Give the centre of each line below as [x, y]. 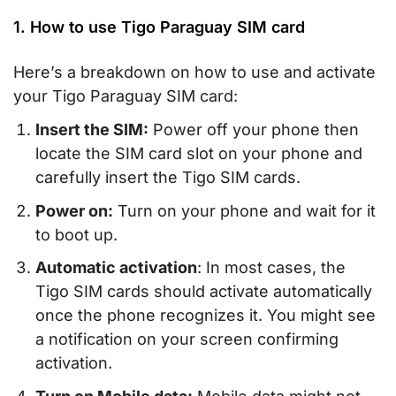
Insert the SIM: [92, 129]
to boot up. [76, 234]
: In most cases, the [271, 268]
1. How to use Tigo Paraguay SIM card [159, 27]
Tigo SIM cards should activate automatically [204, 292]
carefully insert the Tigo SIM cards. [168, 177]
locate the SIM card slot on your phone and [199, 153]
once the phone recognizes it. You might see [206, 316]
